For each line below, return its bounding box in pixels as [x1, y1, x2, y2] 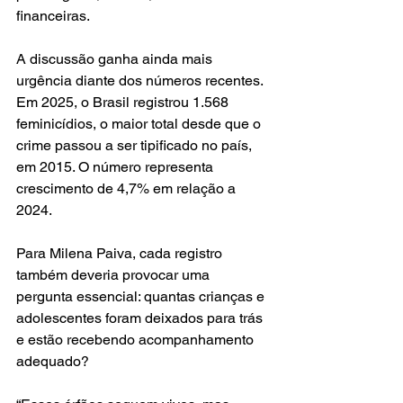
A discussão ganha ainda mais [16, 50, 216, 68]
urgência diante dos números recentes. [16, 72, 266, 90]
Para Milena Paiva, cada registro [16, 245, 226, 263]
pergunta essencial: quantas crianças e [16, 288, 268, 306]
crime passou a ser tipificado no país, [16, 137, 255, 155]
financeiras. [16, 7, 90, 25]
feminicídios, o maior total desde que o [16, 115, 264, 133]
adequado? [16, 353, 89, 371]
